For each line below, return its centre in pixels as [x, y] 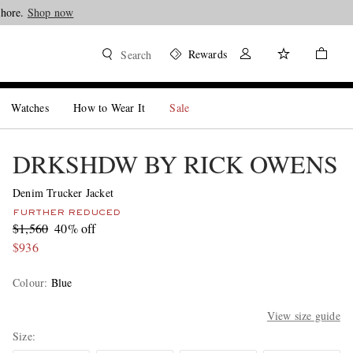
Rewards [207, 54]
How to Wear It [110, 108]
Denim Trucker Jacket [63, 193]
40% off [75, 228]
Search [136, 55]
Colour [28, 282]
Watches [30, 108]
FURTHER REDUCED [66, 213]
